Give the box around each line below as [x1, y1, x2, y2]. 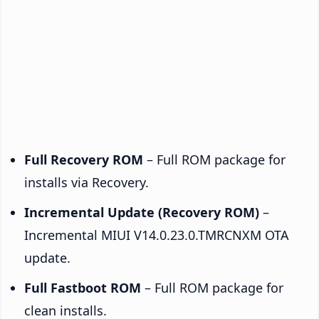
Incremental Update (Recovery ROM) [24, 203, 259, 221]
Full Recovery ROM [24, 150, 143, 168]
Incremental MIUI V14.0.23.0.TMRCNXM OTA [24, 226, 289, 244]
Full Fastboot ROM [24, 278, 141, 296]
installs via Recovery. [24, 173, 149, 191]
